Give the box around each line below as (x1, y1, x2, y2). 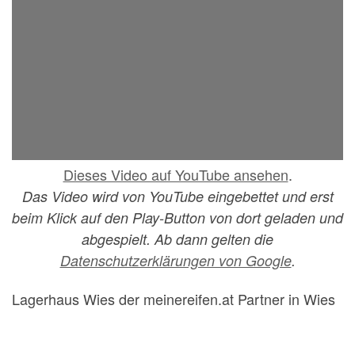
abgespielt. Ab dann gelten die (82, 228, 273, 249)
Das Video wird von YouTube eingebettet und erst (21, 185, 334, 206)
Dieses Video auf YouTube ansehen (63, 163, 288, 185)
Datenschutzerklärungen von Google (59, 250, 292, 270)
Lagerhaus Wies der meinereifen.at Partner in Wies (12, 288, 335, 310)
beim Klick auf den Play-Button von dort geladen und (12, 207, 343, 227)
